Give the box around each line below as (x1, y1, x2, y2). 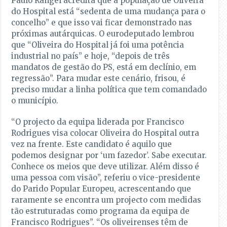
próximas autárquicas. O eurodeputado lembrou (11, 29, 195, 39)
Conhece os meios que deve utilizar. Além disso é (11, 162, 200, 172)
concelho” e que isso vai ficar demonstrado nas (11, 18, 193, 28)
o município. (11, 96, 59, 106)
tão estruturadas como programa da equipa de (11, 206, 190, 216)
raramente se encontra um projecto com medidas (11, 195, 202, 205)
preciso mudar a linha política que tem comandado (11, 85, 207, 95)
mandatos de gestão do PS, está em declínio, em (11, 62, 197, 72)
